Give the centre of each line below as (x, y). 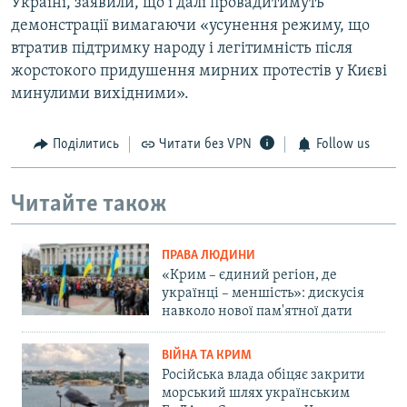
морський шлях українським (256, 394)
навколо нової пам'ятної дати (257, 312)
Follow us (342, 145)
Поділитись (85, 145)
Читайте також (89, 204)
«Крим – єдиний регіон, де (249, 276)
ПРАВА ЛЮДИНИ (208, 256)
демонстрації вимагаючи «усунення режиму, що (190, 26)
